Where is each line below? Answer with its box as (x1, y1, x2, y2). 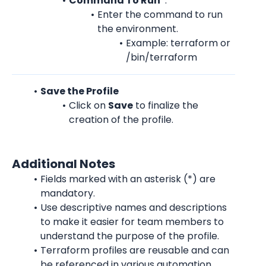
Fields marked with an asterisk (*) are (40, 172, 216, 186)
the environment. (97, 22, 178, 36)
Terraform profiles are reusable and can (40, 243, 229, 257)
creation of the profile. (69, 113, 173, 126)
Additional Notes (12, 156, 115, 172)
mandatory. (40, 186, 95, 200)
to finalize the (132, 99, 198, 112)
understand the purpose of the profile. (40, 229, 219, 243)
